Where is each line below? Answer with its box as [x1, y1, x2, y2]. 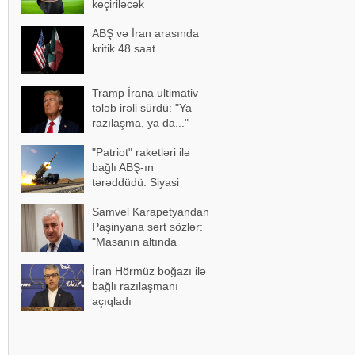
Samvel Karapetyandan [92, 205, 209, 218]
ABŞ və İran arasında [92, 27, 199, 40]
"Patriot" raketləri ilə [92, 146, 190, 158]
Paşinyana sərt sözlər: [92, 220, 203, 233]
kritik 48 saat [92, 42, 155, 55]
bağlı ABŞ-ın [92, 161, 154, 174]
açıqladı [92, 295, 132, 307]
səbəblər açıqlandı [92, 191, 185, 204]
